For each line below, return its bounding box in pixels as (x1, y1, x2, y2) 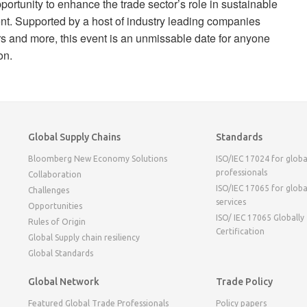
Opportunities (27, 201, 82, 210)
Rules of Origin (27, 217, 86, 226)
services (216, 197, 247, 206)
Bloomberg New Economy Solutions (27, 154, 167, 163)
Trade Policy (216, 276, 273, 287)
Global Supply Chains (27, 132, 121, 143)
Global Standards (27, 249, 93, 258)
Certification (216, 227, 265, 236)
